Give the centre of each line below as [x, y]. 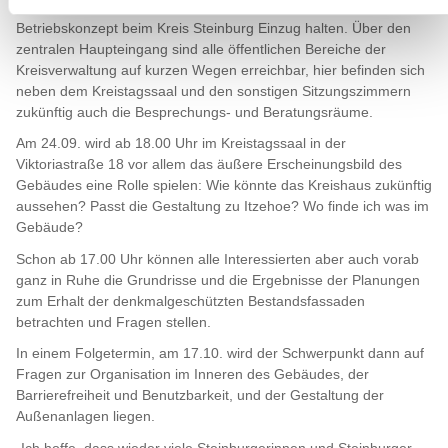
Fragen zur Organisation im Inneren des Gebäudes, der [192, 374]
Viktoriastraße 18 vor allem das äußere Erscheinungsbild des [209, 164]
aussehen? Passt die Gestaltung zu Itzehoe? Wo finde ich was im [222, 206]
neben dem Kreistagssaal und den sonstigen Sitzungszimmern [213, 90]
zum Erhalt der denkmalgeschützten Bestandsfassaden [190, 300]
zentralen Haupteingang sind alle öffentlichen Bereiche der [201, 48]
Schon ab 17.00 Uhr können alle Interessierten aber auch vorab [217, 258]
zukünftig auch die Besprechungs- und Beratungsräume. [194, 111]
